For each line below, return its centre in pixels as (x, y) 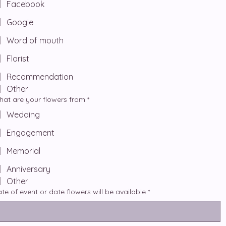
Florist (18, 59)
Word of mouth (35, 40)
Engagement (31, 133)
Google (20, 22)
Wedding (23, 115)
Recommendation (40, 77)
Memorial (23, 151)
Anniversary (29, 169)
